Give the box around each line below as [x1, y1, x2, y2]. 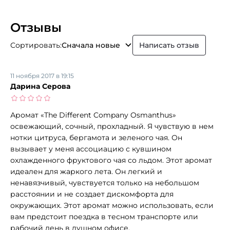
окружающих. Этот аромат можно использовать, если [10, 200, 214, 210]
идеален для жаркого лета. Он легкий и [10, 166, 162, 176]
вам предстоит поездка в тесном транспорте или [10, 212, 198, 221]
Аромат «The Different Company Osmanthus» [10, 110, 176, 120]
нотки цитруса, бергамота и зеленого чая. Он [10, 132, 182, 142]
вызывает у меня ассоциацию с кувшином [10, 144, 171, 154]
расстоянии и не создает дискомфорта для [10, 189, 174, 199]
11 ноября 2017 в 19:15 [10, 71, 74, 80]
